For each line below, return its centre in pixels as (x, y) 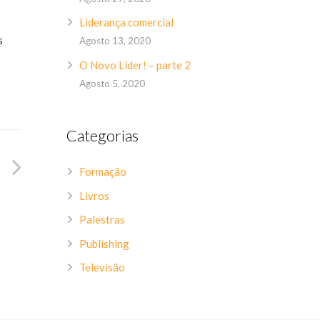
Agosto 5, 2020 (112, 83)
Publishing (105, 243)
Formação (103, 171)
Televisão (102, 267)
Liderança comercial (127, 22)
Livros (95, 195)
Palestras (102, 219)
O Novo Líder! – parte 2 (135, 65)
